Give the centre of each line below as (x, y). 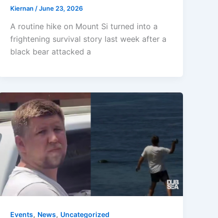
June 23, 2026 (61, 8)
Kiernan (23, 8)
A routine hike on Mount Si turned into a (84, 27)
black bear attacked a (51, 52)
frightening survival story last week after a (89, 39)
